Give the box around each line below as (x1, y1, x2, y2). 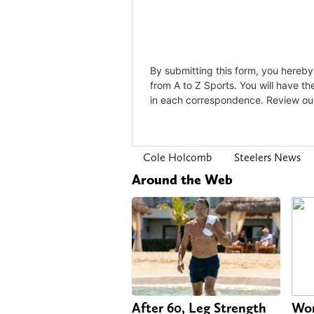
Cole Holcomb (143, 150, 212, 164)
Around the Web (132, 170, 233, 188)
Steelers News (234, 150, 301, 164)
